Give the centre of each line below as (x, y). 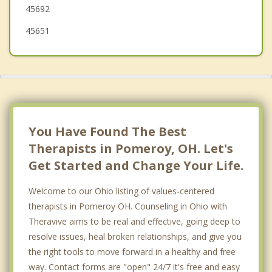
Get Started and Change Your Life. (136, 165)
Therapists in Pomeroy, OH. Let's (131, 148)
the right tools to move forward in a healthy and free (132, 251)
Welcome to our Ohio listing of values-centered (121, 191)
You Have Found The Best (107, 131)
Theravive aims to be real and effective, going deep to (134, 221)
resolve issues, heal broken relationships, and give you (135, 236)
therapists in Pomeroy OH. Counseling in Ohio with (128, 206)
